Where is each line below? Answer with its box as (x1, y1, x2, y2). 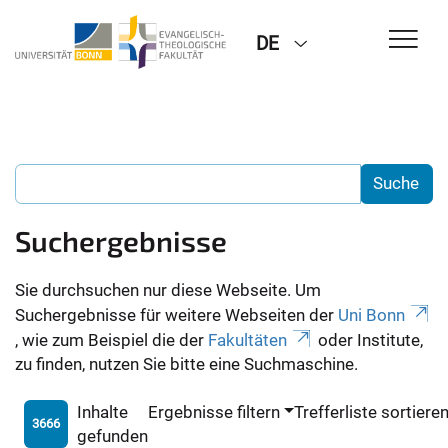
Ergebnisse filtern (147, 401, 280, 422)
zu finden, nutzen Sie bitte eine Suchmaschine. (15, 353, 358, 374)
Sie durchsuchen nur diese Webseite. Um (15, 279, 321, 300)
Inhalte (76, 401, 128, 422)
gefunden (76, 425, 148, 446)
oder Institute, (313, 329, 423, 350)
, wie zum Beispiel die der (15, 329, 208, 350)
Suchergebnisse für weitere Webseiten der (15, 304, 338, 325)
